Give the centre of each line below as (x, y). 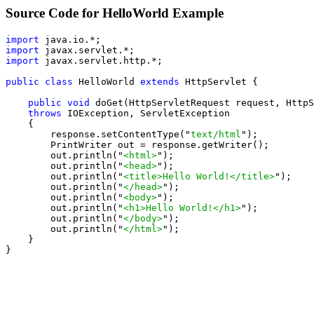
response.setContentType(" (98, 134)
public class (39, 81)
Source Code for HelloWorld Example (115, 13)
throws (45, 113)
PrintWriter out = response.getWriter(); (137, 144)
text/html (216, 134)
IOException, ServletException (146, 113)
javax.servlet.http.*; (101, 60)
